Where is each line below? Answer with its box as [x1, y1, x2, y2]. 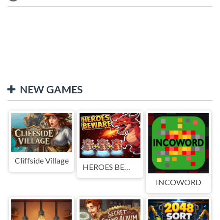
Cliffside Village [14, 156, 69, 165]
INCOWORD [155, 177, 201, 187]
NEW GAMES [20, 82, 82, 95]
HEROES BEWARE [124, 162, 131, 171]
